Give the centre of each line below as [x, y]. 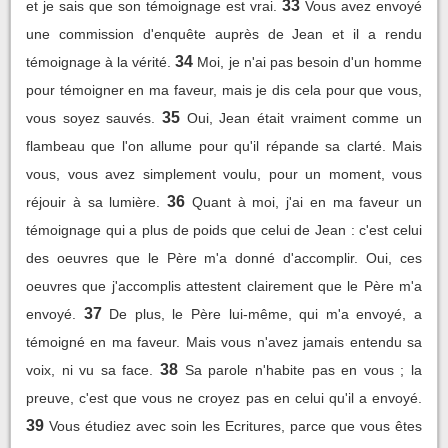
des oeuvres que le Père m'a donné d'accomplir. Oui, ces [224, 257]
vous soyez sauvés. [91, 117]
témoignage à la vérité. [99, 61]
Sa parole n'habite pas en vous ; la [303, 369]
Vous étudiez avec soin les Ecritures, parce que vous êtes [235, 425]
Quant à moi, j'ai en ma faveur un [306, 201]
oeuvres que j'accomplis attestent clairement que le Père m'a [224, 285]
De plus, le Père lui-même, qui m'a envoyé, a [266, 313]
